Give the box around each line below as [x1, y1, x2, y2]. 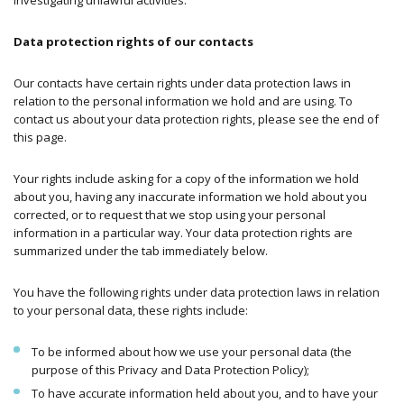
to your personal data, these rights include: [14, 301, 248, 318]
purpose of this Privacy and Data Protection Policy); [31, 361, 309, 378]
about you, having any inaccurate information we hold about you [14, 188, 367, 205]
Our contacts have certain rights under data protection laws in [14, 74, 351, 91]
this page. [14, 128, 67, 145]
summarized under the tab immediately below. [14, 242, 268, 259]
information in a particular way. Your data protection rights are [14, 224, 353, 241]
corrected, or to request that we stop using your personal [14, 206, 326, 223]
